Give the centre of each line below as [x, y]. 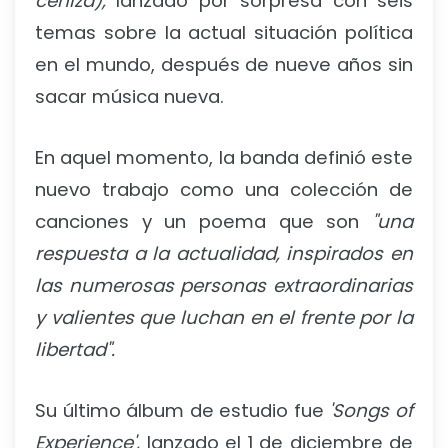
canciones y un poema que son [197, 221]
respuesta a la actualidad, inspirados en [224, 253]
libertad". [75, 349]
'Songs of [368, 410]
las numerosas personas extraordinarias [224, 285]
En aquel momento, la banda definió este [224, 157]
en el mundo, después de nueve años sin [224, 64]
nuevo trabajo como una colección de [224, 189]
